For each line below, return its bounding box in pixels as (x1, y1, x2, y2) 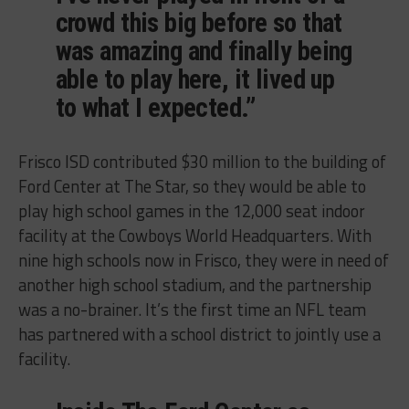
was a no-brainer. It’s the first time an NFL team (17, 297, 366, 323)
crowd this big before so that (55, 7, 342, 39)
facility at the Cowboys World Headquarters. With (17, 223, 372, 249)
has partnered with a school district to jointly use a (17, 321, 381, 348)
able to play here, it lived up (55, 64, 335, 96)
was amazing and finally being (55, 36, 352, 68)
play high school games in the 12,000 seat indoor (17, 198, 365, 225)
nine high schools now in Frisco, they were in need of (17, 247, 389, 274)
